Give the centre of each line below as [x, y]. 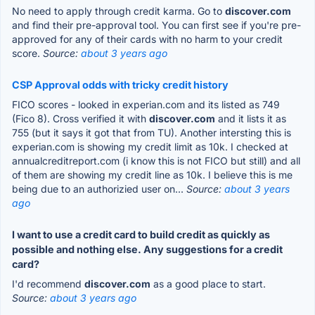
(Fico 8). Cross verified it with [81, 118]
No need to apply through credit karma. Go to [118, 11]
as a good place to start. [208, 283]
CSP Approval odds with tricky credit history [120, 84]
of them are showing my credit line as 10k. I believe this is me [152, 174]
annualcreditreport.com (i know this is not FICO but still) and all [156, 160]
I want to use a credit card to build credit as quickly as [141, 234]
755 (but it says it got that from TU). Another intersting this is [152, 132]
